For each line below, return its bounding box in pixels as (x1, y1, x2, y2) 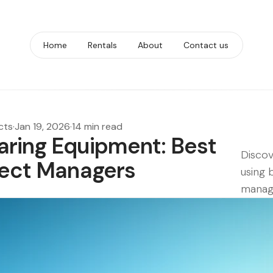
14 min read (72, 120, 122, 133)
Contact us (183, 40, 229, 51)
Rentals (88, 40, 117, 51)
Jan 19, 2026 (15, 120, 70, 133)
